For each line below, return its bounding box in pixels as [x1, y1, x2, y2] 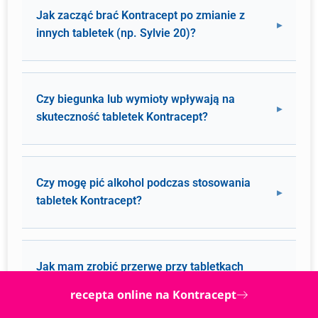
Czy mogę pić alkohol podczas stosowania [36, 176, 251, 190]
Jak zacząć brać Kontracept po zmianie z [36, 9, 245, 22]
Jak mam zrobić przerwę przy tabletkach [36, 260, 243, 273]
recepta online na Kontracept [70, 287, 236, 302]
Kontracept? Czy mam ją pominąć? [36, 278, 213, 291]
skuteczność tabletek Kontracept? [36, 110, 208, 124]
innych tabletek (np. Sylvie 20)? [36, 26, 196, 40]
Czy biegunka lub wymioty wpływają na [36, 92, 235, 106]
